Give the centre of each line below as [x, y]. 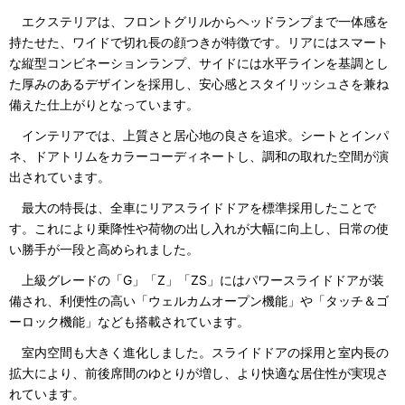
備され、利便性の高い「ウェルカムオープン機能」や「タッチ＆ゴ [199, 301]
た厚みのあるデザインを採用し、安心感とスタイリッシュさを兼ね [199, 83]
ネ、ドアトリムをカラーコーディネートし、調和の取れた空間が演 [199, 155]
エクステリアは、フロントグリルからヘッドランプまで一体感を [199, 21]
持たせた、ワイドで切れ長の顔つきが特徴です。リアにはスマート [199, 42]
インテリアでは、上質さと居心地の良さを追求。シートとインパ [199, 135]
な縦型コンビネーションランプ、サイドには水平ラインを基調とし [199, 62]
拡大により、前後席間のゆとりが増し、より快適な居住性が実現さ [199, 373]
